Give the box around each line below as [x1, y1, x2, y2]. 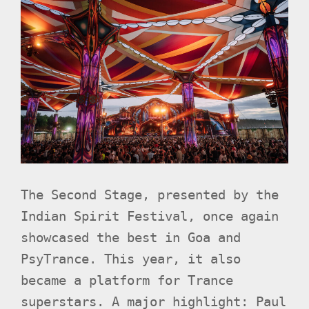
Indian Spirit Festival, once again [21, 209, 279, 224]
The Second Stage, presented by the [21, 188, 279, 203]
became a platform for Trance [21, 273, 233, 288]
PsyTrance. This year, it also [21, 252, 241, 267]
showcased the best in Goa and [21, 230, 241, 246]
